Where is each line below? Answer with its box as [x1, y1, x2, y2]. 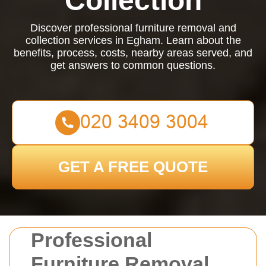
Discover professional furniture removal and [30, 22, 236, 34]
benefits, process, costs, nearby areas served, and [14, 47, 252, 59]
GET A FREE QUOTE [58, 158, 208, 176]
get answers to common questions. [50, 59, 216, 71]
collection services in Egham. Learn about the [25, 34, 241, 46]
